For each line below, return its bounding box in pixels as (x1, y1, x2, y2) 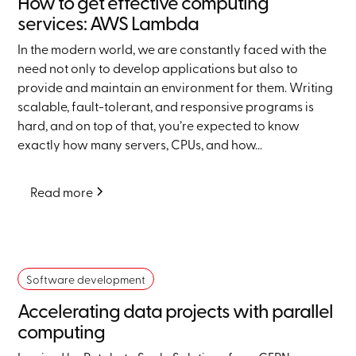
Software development (26, 272, 146, 287)
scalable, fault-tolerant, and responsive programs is (17, 97, 315, 115)
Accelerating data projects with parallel (17, 297, 334, 323)
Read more (30, 183, 94, 201)
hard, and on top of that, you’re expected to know (17, 116, 300, 134)
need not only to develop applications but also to (17, 59, 299, 77)
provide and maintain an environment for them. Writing (17, 78, 334, 96)
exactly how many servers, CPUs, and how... (17, 135, 263, 153)
